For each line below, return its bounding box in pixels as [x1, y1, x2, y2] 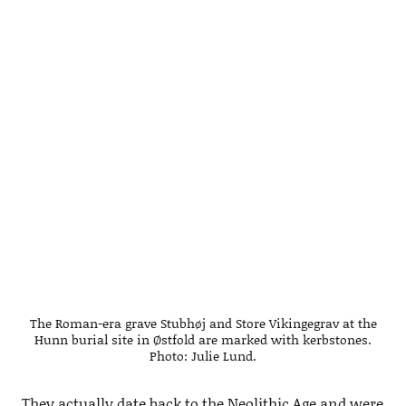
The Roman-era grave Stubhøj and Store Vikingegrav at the [29, 313, 377, 333]
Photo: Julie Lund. [150, 345, 256, 365]
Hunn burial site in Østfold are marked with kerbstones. [34, 329, 372, 349]
